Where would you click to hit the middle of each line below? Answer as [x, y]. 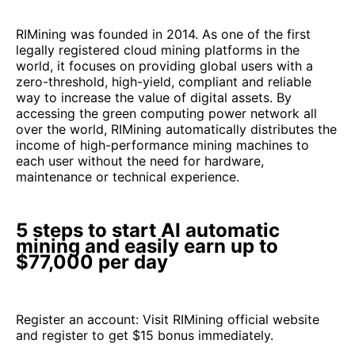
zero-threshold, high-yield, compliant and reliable [164, 81]
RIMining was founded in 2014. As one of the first [163, 34]
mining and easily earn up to [147, 246]
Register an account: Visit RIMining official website [168, 319]
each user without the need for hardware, [140, 160]
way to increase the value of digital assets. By [154, 97]
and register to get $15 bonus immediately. [145, 335]
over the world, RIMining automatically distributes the [176, 129]
